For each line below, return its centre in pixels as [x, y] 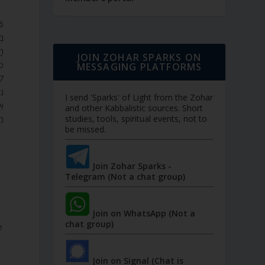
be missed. [86, 130]
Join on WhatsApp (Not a [143, 213]
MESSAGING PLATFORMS [139, 67]
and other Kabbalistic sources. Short [134, 108]
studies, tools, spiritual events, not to [136, 119]
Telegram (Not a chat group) [125, 176]
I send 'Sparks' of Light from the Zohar [139, 98]
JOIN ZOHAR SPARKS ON [140, 58]
